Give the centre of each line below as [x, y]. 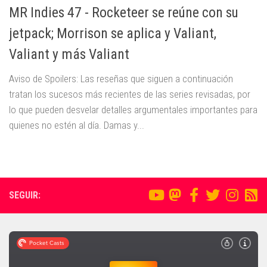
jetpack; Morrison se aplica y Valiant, [113, 33]
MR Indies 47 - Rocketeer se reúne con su [124, 12]
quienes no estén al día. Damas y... [77, 125]
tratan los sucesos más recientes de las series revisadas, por [130, 94]
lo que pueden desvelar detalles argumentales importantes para [133, 109]
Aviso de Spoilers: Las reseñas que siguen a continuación [121, 78]
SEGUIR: [25, 195]
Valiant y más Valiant [69, 54]
